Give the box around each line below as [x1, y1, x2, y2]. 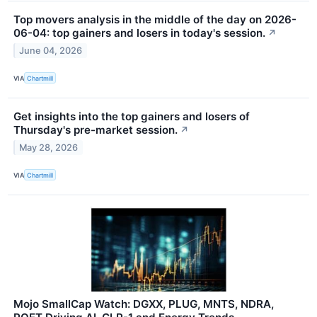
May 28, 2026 [19, 142, 79, 154]
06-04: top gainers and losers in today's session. [13, 26, 265, 40]
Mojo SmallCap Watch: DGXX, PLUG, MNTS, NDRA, [13, 297, 274, 311]
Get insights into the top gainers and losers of [13, 110, 250, 124]
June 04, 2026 [19, 45, 83, 56]
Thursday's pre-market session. [13, 123, 178, 137]
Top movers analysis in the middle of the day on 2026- [13, 13, 296, 27]
